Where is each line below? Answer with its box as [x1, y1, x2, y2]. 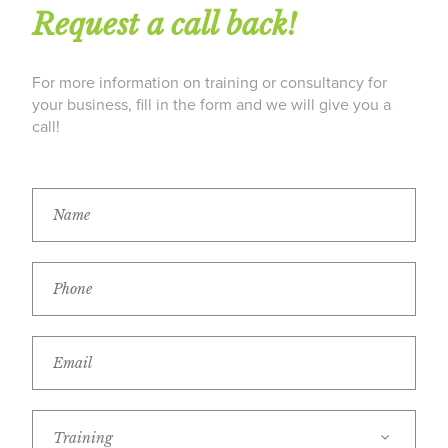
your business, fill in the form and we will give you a [32, 96, 391, 113]
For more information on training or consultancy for [32, 74, 387, 91]
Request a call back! [32, 5, 297, 43]
